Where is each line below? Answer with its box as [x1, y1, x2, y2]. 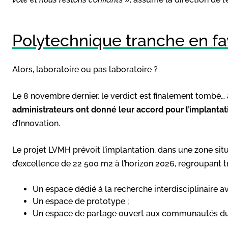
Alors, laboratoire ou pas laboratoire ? [12, 64, 158, 74]
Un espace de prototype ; [33, 196, 129, 206]
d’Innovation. [12, 118, 60, 128]
